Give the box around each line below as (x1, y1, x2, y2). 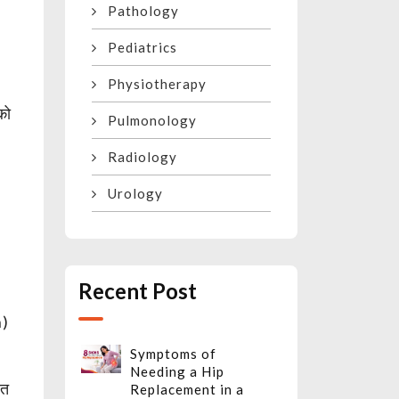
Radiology (97, 149, 177, 166)
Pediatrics (97, 39, 177, 56)
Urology (97, 185, 163, 202)
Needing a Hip (130, 363, 224, 380)
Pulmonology (97, 112, 197, 129)
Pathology (97, 3, 179, 20)
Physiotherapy (97, 76, 207, 93)
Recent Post (78, 278, 197, 305)
